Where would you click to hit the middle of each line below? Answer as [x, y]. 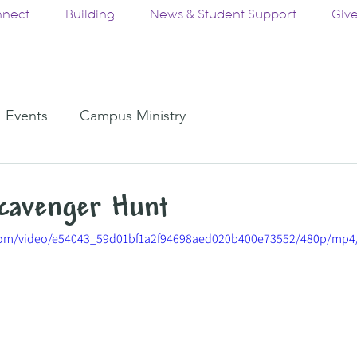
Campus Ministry [133, 115]
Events [27, 115]
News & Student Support [223, 16]
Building [90, 16]
